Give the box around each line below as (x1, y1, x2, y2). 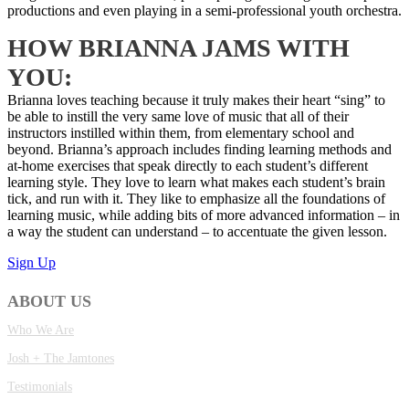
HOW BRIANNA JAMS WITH (7, 33, 350, 62)
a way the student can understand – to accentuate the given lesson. (7, 223, 387, 239)
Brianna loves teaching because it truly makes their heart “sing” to (7, 91, 385, 108)
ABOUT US (7, 291, 91, 310)
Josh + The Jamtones (7, 351, 114, 365)
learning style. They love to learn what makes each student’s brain (7, 173, 385, 190)
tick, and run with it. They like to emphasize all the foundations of (7, 190, 385, 206)
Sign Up (7, 254, 56, 270)
